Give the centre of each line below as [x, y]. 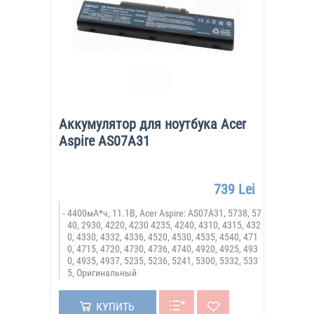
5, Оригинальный [102, 273]
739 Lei [234, 189]
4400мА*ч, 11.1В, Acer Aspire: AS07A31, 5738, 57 [164, 213]
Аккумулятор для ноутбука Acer [152, 124]
